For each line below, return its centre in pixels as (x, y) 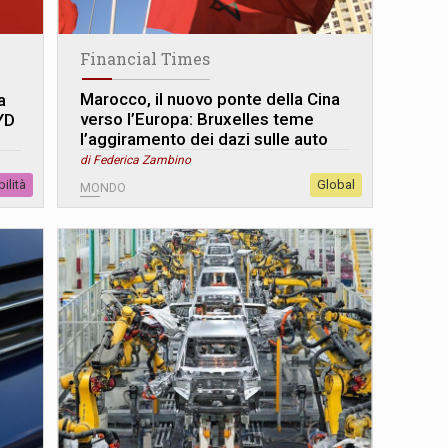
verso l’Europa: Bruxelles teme (197, 119)
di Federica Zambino (136, 160)
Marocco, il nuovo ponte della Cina (210, 99)
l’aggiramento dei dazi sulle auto (204, 139)
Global (335, 185)
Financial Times (145, 59)
